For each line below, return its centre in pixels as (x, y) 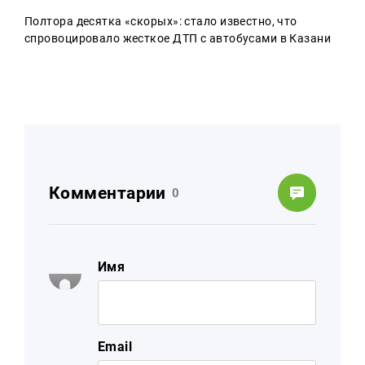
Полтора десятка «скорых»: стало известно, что (161, 21)
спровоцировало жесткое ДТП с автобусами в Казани (178, 38)
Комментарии (108, 193)
